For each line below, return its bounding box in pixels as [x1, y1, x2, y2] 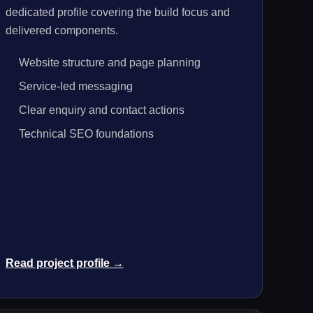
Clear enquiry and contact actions [18, 103, 184, 116]
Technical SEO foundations [18, 127, 154, 140]
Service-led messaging [18, 80, 133, 92]
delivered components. [5, 24, 118, 36]
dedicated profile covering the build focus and [5, 6, 230, 18]
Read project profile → [5, 256, 124, 269]
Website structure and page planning [18, 56, 201, 68]
